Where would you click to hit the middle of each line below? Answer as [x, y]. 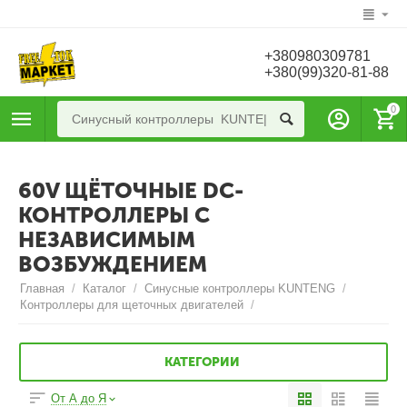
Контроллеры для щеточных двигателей [132, 305]
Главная [43, 289]
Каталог [105, 289]
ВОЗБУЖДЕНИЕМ [113, 264]
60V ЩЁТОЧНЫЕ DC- [131, 191]
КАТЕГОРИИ [202, 362]
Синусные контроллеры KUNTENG [240, 289]
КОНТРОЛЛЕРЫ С [114, 215]
